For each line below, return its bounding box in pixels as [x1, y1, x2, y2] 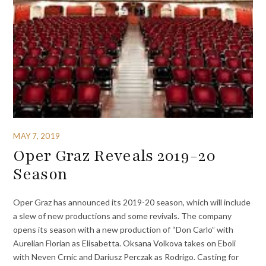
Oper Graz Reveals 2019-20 [13, 145, 216, 167]
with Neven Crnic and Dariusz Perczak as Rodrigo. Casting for [13, 251, 239, 262]
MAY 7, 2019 [13, 131, 60, 141]
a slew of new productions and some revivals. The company [13, 210, 232, 221]
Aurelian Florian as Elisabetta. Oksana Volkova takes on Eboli [13, 237, 236, 248]
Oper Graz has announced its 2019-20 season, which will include [13, 197, 251, 207]
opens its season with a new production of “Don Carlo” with [13, 224, 234, 235]
